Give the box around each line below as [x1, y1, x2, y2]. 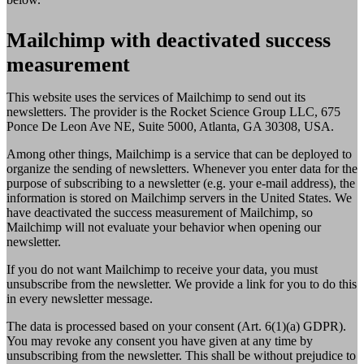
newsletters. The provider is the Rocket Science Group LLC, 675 [6, 104, 340, 119]
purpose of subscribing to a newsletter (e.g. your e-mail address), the [6, 175, 355, 190]
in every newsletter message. [6, 291, 153, 305]
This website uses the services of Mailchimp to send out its [6, 89, 305, 104]
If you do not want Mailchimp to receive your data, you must [6, 262, 318, 276]
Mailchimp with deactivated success [6, 28, 331, 52]
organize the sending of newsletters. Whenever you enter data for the [6, 161, 357, 175]
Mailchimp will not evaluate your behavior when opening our [6, 219, 321, 234]
